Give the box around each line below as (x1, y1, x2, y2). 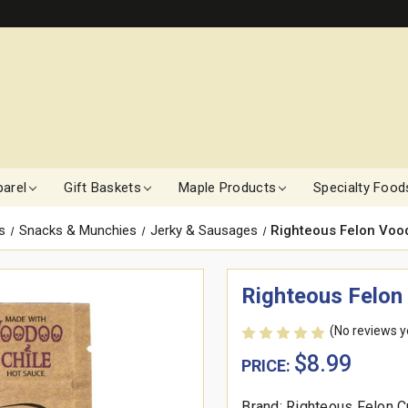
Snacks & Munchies (18, 222, 137, 240)
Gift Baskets (64, 179, 141, 197)
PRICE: (241, 356, 295, 376)
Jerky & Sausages (149, 222, 258, 240)
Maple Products (178, 179, 277, 197)
